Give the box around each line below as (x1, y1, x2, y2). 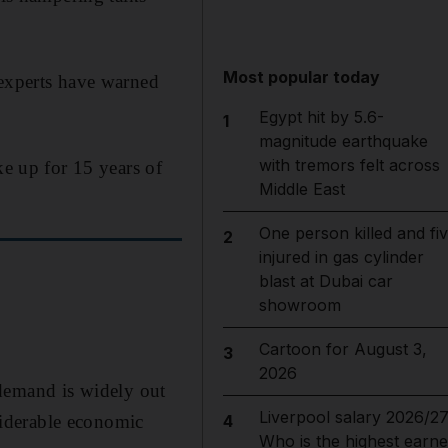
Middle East (258, 179, 345, 199)
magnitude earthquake (258, 131, 428, 151)
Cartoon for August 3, (258, 339, 427, 359)
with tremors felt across (258, 155, 440, 175)
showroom (258, 295, 341, 315)
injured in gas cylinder (258, 247, 424, 267)
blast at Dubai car (258, 271, 393, 291)
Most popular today (223, 67, 381, 87)
